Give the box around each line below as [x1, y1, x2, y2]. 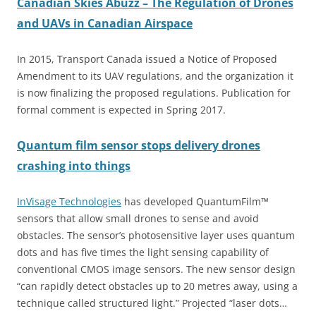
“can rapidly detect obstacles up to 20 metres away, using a [17, 279, 298, 293]
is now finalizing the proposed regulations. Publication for [17, 85, 291, 99]
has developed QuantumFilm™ [121, 194, 269, 208]
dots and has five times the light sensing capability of [17, 245, 269, 259]
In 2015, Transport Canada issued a [17, 51, 188, 66]
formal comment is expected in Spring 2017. [17, 102, 226, 116]
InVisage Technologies [17, 194, 121, 208]
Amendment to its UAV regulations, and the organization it [17, 68, 293, 83]
